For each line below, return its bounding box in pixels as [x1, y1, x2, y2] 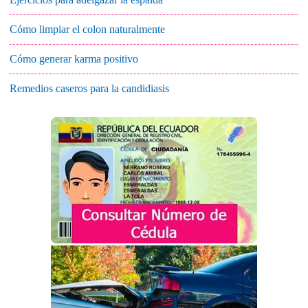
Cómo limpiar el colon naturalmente [10, 23, 165, 35]
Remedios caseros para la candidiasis [10, 82, 169, 94]
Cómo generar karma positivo [10, 53, 138, 65]
